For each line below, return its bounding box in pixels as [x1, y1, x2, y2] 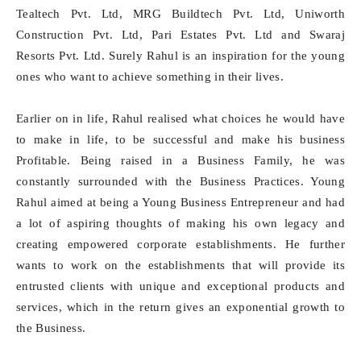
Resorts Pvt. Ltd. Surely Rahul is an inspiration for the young [16, 49, 345, 62]
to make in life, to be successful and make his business [16, 133, 345, 146]
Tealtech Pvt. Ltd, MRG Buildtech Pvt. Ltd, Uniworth [16, 7, 345, 20]
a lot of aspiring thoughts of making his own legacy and [16, 217, 345, 230]
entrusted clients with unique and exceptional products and [16, 280, 345, 293]
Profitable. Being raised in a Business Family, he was [16, 154, 345, 167]
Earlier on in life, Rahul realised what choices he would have [16, 112, 345, 125]
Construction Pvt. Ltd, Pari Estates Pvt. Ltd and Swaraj [16, 28, 345, 41]
